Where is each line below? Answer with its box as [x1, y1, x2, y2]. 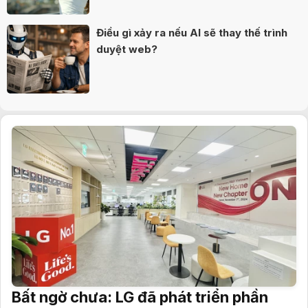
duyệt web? [96, 43, 157, 56]
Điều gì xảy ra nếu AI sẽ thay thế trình [96, 26, 287, 40]
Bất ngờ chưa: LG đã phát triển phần [12, 287, 268, 306]
